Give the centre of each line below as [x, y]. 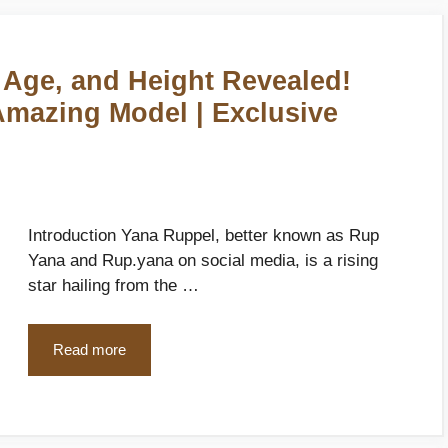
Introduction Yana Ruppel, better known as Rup [203, 236]
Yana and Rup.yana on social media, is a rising [203, 261]
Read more [89, 349]
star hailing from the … [113, 286]
